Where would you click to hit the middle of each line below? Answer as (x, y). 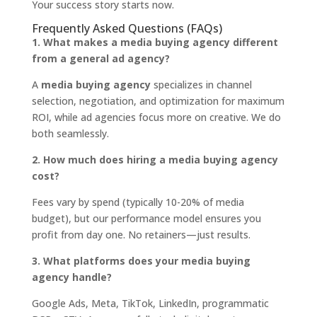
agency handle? (71, 277)
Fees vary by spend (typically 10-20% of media (138, 202)
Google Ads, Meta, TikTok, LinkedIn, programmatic (150, 304)
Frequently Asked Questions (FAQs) (127, 29)
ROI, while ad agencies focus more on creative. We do (156, 117)
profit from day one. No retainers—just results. (141, 235)
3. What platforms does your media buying (141, 261)
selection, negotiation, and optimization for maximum (158, 101)
